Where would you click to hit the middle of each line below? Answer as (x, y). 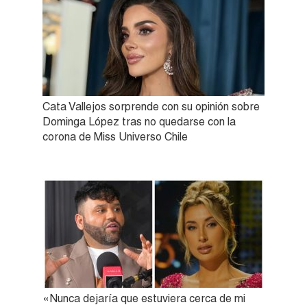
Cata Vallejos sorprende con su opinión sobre (151, 106)
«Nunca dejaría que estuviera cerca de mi (144, 298)
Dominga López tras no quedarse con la (139, 121)
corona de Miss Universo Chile (115, 136)
